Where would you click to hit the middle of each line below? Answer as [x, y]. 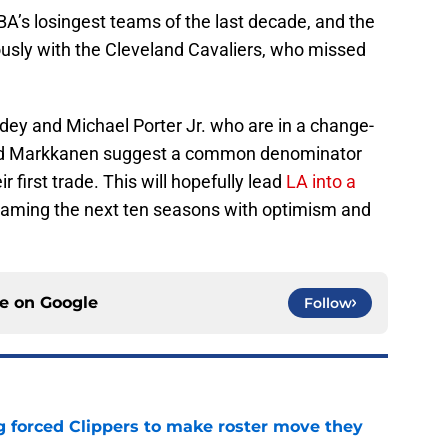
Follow [328, 303]
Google [69, 303]
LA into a [321, 182]
